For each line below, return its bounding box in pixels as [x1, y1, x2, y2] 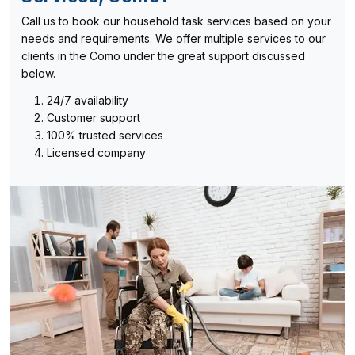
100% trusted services [47, 128, 163, 142]
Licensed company [47, 145, 146, 159]
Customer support [47, 110, 140, 124]
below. [21, 66, 55, 80]
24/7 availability [47, 93, 128, 107]
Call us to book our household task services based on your [21, 13, 331, 28]
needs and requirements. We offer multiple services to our [21, 31, 326, 45]
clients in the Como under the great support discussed [21, 48, 305, 63]
